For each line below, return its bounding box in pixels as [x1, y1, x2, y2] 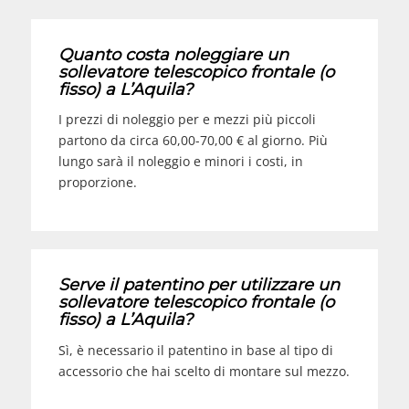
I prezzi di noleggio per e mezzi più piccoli [58, 110, 316, 129]
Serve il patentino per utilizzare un [58, 275, 340, 296]
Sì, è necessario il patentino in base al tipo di [58, 341, 333, 360]
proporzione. [58, 173, 137, 192]
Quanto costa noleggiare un [58, 44, 288, 65]
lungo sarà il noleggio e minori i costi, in [58, 152, 303, 171]
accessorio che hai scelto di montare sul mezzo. [58, 362, 350, 381]
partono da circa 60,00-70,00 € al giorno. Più [58, 131, 328, 150]
